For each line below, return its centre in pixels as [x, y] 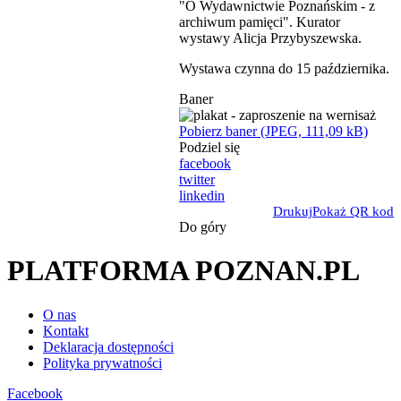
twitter [197, 179]
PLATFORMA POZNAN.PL [183, 271]
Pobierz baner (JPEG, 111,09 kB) [273, 131]
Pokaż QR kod [353, 211]
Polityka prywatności [102, 363]
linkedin [202, 195]
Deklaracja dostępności [108, 346]
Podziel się [209, 147]
